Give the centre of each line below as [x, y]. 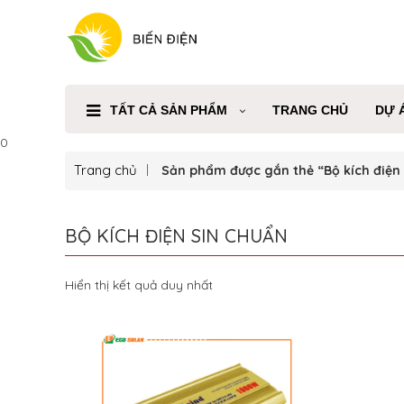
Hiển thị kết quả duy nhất [139, 285]
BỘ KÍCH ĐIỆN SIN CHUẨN [176, 236]
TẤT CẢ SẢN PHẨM [169, 110]
